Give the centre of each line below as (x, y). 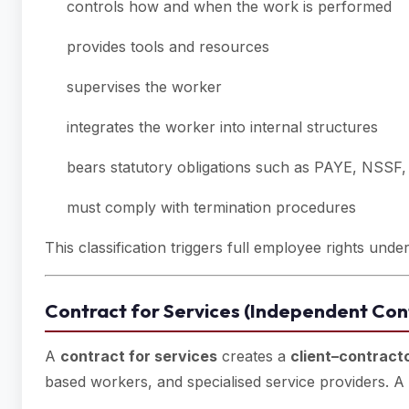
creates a (254, 356)
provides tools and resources (168, 47)
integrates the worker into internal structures (222, 127)
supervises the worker (144, 87)
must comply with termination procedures (211, 207)
